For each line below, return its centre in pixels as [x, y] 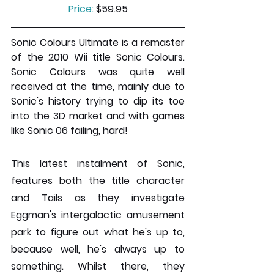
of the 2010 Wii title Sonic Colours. [98, 57]
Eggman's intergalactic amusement [98, 215]
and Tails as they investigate [98, 198]
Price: [81, 9]
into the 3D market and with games [98, 116]
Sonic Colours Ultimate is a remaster [98, 42]
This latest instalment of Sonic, [98, 163]
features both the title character [98, 180]
